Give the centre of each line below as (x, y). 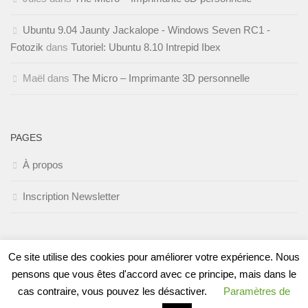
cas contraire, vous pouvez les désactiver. (114, 291)
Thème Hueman (231, 294)
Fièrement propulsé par (92, 294)
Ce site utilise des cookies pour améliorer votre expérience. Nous (154, 256)
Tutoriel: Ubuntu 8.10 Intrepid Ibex (146, 47)
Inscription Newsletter (71, 196)
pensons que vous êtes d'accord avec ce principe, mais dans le (154, 274)
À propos (43, 164)
